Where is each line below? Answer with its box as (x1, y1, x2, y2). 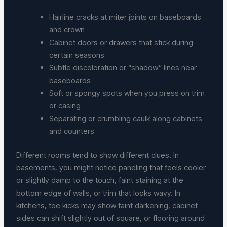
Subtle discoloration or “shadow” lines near (49, 62, 197, 72)
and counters (49, 126, 99, 136)
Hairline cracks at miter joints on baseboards (49, 12, 202, 22)
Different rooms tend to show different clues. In (16, 150, 179, 160)
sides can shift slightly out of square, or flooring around (16, 213, 205, 223)
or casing (49, 100, 85, 110)
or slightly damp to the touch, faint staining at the (16, 175, 184, 185)
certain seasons (49, 50, 109, 60)
